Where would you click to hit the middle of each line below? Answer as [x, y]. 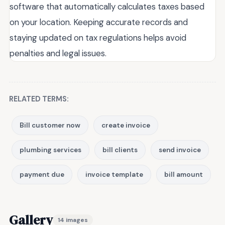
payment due [42, 174]
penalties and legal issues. [58, 53]
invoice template [114, 174]
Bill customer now [50, 125]
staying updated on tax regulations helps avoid [98, 37]
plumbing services [50, 150]
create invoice [126, 125]
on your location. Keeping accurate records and [99, 22]
